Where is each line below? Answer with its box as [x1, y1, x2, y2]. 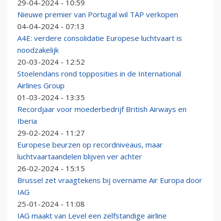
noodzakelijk [17, 45, 59, 55]
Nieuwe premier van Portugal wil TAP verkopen [17, 9, 178, 20]
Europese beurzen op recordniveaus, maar [17, 140, 163, 150]
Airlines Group [17, 80, 65, 91]
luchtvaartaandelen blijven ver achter [17, 151, 142, 162]
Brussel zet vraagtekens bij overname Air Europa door [17, 175, 202, 185]
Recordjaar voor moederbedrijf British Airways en [17, 104, 186, 114]
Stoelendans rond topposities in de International [17, 69, 181, 79]
